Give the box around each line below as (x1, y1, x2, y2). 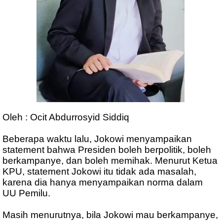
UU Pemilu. (2, 188, 50, 199)
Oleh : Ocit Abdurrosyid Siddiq (2, 112, 129, 123)
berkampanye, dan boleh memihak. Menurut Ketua (2, 155, 218, 166)
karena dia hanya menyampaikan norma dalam (2, 177, 203, 188)
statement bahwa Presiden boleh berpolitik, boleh (2, 145, 211, 155)
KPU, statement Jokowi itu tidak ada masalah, (2, 166, 196, 177)
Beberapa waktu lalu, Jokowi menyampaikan (2, 134, 192, 145)
